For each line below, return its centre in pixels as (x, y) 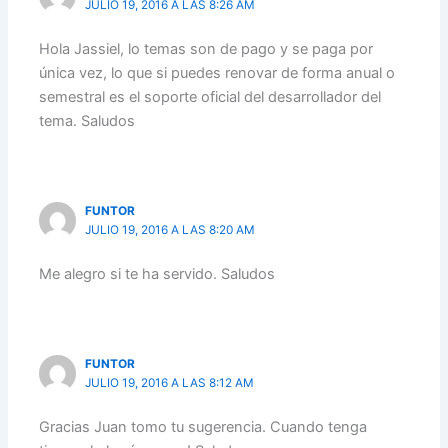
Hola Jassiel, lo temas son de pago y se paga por (206, 49)
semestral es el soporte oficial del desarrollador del (210, 97)
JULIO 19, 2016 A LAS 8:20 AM (170, 230)
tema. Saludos (87, 121)
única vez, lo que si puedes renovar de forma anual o (217, 73)
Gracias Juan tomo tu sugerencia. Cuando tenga (203, 427)
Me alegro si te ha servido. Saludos (157, 274)
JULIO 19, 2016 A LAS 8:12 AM (170, 383)
